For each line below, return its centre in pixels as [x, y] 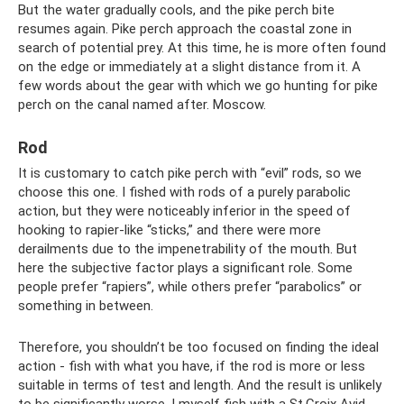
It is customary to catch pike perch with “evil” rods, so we [190, 174]
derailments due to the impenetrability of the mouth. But [188, 249]
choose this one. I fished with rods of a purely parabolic [184, 193]
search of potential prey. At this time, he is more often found [202, 48]
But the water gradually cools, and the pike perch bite [176, 10]
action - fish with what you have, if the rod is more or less [192, 367]
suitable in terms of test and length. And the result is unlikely [200, 386]
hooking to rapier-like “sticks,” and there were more [170, 230]
